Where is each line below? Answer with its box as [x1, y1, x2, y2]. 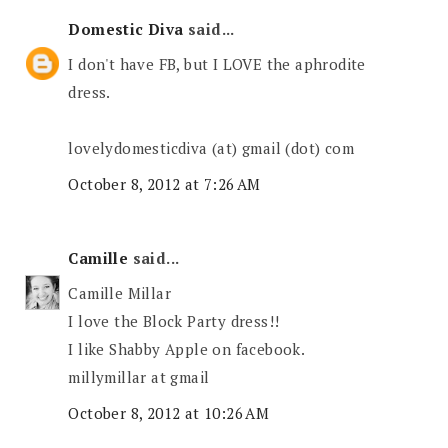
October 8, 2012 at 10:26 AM [68, 402, 270, 423]
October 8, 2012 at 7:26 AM [68, 173, 261, 194]
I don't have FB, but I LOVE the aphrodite [68, 54, 366, 75]
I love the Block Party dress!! [68, 311, 280, 332]
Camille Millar [68, 283, 172, 304]
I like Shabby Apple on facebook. [68, 339, 306, 360]
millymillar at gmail [68, 367, 210, 388]
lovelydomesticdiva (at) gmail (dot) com [68, 138, 355, 159]
